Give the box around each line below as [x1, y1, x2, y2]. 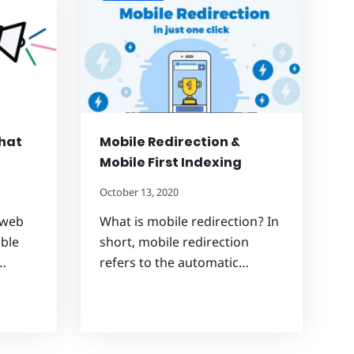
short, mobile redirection [100, 232, 249, 250]
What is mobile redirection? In [100, 212, 279, 230]
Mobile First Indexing [100, 153, 242, 171]
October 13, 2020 [100, 184, 179, 199]
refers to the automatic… [100, 253, 249, 271]
